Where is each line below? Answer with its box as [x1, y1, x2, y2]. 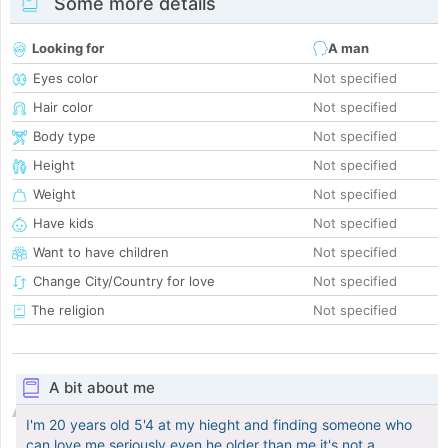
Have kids [33, 215, 94, 232]
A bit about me [48, 378, 155, 398]
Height [33, 157, 75, 174]
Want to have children [33, 244, 169, 261]
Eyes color [33, 70, 98, 87]
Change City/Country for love [33, 273, 215, 290]
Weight [33, 186, 76, 203]
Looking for [32, 40, 104, 57]
